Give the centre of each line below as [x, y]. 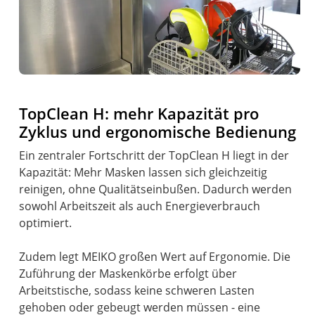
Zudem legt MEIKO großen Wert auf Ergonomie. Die [155, 257]
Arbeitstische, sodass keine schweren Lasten [137, 291]
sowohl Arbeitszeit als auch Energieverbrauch [140, 206]
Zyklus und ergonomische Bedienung [158, 132]
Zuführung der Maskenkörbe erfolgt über [128, 274]
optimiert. [46, 223]
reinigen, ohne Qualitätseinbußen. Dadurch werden [156, 189]
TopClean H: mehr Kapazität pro [139, 114]
